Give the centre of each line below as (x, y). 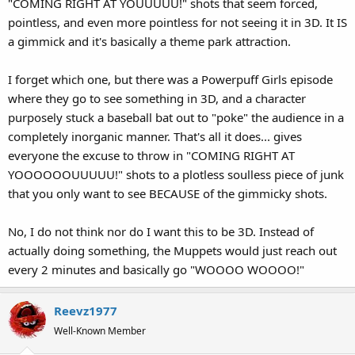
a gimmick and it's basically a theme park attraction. (149, 41)
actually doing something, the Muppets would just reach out (172, 250)
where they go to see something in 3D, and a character (157, 98)
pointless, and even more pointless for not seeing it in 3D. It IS (177, 22)
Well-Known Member (100, 331)
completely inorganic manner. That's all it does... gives (155, 136)
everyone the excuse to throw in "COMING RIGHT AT (151, 155)
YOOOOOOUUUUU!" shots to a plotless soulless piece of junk (176, 174)
